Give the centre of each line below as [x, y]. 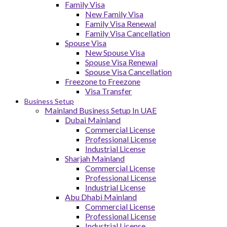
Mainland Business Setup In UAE [101, 110]
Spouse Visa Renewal [121, 62]
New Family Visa [114, 14]
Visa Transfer [108, 91]
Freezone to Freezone [103, 81]
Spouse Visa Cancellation [128, 72]
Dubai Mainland [93, 120]
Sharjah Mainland [95, 158]
